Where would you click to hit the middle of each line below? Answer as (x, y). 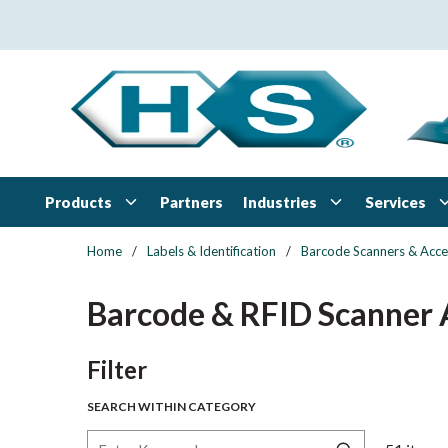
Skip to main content (102, 26)
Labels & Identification (211, 251)
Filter (117, 369)
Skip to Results (168, 361)
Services (395, 201)
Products (78, 201)
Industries (280, 201)
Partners (191, 202)
